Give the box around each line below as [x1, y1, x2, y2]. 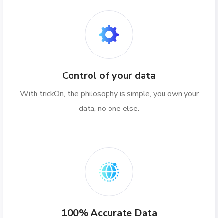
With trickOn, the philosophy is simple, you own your [19, 89, 199, 99]
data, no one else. [79, 103, 139, 114]
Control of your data [62, 69, 156, 82]
